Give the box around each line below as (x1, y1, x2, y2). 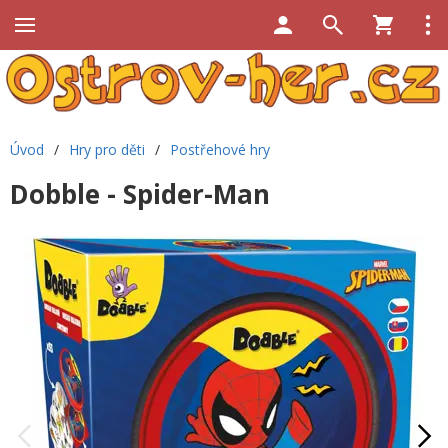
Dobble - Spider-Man (10, 176, 270, 212)
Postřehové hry (170, 140, 270, 159)
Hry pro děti (69, 140, 145, 159)
